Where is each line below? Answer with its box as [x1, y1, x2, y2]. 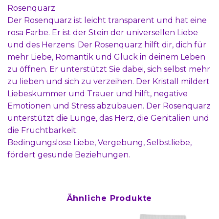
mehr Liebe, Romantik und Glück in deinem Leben [7, 52, 205, 62]
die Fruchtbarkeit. [7, 126, 78, 135]
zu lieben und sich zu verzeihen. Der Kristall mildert [7, 77, 210, 87]
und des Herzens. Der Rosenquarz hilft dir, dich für [7, 40, 206, 50]
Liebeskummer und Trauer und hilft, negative [7, 89, 188, 99]
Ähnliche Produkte [66, 193, 153, 203]
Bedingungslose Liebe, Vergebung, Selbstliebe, [7, 138, 192, 148]
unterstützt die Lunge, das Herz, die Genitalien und [7, 113, 209, 123]
